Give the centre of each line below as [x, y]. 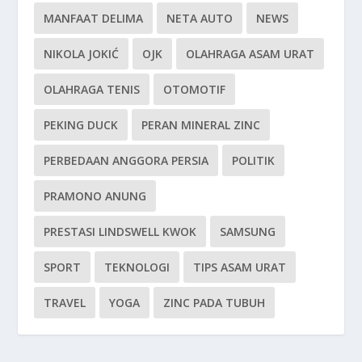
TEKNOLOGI [137, 267]
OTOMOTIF [195, 89]
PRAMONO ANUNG [95, 196]
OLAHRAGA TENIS [92, 89]
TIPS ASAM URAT [240, 267]
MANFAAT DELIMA [94, 18]
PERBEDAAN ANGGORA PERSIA [126, 160]
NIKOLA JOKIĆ [82, 53]
